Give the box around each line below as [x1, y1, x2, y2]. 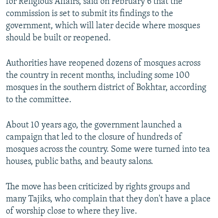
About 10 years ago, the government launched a [6, 121, 182, 130]
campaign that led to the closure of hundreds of [6, 133, 182, 143]
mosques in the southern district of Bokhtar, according [6, 83, 206, 93]
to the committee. [6, 95, 72, 105]
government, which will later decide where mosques [6, 21, 200, 31]
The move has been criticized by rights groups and [6, 182, 190, 192]
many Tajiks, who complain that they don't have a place [6, 195, 211, 204]
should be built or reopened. [6, 34, 111, 43]
